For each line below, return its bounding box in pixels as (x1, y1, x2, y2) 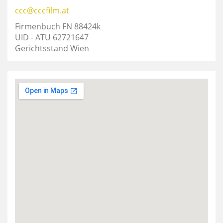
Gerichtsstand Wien (15, 43, 89, 54)
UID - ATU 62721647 (15, 32, 89, 43)
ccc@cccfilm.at (15, 5, 69, 16)
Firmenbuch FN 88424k (15, 21, 101, 32)
